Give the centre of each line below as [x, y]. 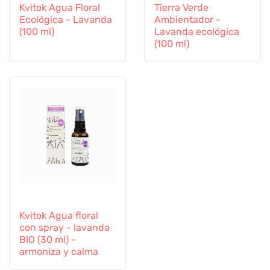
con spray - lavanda [64, 228]
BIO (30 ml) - [48, 240]
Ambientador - [187, 20]
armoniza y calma [59, 252]
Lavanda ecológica [197, 32]
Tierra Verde [181, 8]
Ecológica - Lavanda [66, 20]
